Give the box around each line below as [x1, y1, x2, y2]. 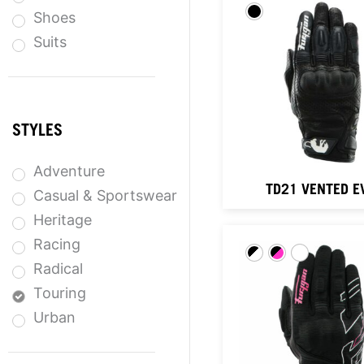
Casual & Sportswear [33, 186, 177, 204]
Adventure [33, 162, 105, 180]
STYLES [12, 123, 63, 141]
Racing [33, 235, 80, 253]
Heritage [33, 210, 92, 228]
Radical [33, 259, 83, 277]
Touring [33, 284, 86, 301]
